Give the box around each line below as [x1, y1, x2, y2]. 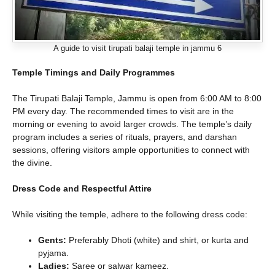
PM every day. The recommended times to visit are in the [12, 106, 234, 117]
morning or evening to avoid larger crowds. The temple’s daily [12, 119, 252, 130]
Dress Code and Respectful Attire [12, 184, 152, 194]
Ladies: [38, 261, 69, 271]
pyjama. [38, 248, 69, 258]
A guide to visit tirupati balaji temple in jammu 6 [53, 44, 222, 53]
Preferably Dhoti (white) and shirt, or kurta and [66, 235, 249, 246]
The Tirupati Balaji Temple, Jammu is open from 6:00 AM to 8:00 [12, 93, 261, 104]
